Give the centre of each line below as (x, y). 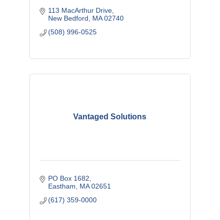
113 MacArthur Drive (80, 11)
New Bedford (69, 18)
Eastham (62, 186)
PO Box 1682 (69, 179)
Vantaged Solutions (110, 117)
